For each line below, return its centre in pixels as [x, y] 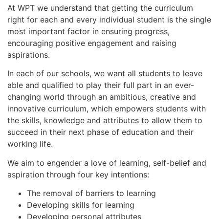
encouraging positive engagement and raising [92, 43]
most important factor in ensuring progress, [88, 31]
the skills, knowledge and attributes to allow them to [105, 120]
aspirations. [29, 55]
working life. [30, 144]
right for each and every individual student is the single [109, 19]
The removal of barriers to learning [91, 193]
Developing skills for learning [81, 205]
